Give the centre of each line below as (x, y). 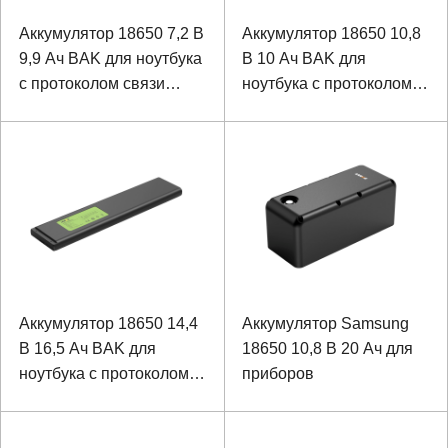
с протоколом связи (91, 83)
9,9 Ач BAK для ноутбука (110, 58)
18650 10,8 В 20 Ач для (327, 348)
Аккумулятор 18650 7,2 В (111, 33)
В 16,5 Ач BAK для (87, 348)
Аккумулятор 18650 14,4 (108, 323)
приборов (278, 373)
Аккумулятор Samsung (325, 323)
